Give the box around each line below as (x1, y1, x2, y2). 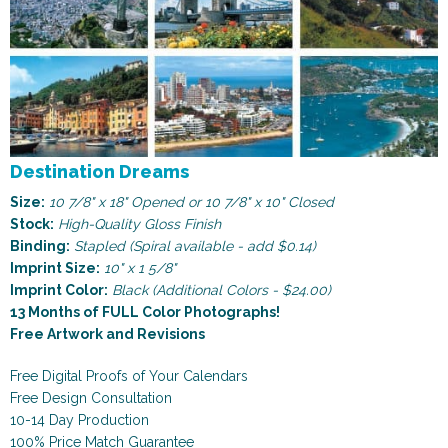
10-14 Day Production (10, 411, 149, 428)
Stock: (10, 215, 54, 232)
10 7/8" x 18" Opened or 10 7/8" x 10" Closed (49, 193, 334, 210)
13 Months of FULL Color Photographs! (10, 303, 280, 320)
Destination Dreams (10, 160, 189, 182)
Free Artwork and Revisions (10, 325, 205, 342)
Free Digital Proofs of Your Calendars (10, 367, 248, 384)
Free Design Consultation (10, 389, 172, 406)
